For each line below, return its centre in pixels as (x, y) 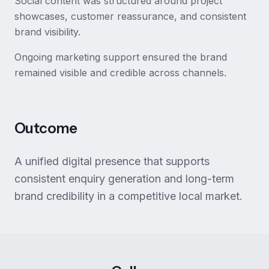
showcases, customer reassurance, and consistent (130, 16)
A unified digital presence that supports (112, 161)
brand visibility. (47, 32)
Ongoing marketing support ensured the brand (121, 57)
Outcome (46, 128)
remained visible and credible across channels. (120, 72)
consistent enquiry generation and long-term (124, 178)
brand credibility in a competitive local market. (128, 196)
